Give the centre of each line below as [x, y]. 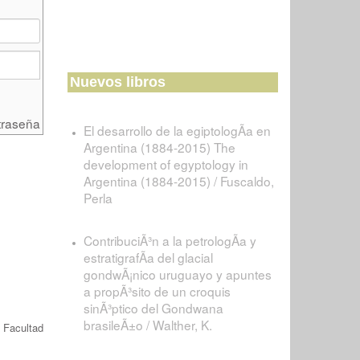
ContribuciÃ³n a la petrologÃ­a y [170, 240]
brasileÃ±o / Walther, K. [147, 325]
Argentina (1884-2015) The [159, 147]
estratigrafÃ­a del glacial [148, 257]
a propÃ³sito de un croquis [157, 291]
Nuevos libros [117, 82]
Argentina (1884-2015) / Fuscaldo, [178, 181]
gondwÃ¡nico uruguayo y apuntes [177, 274]
